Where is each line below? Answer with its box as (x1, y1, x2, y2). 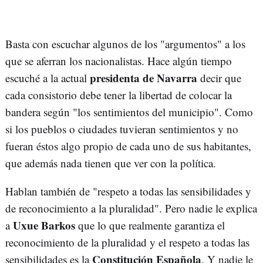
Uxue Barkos (10, 217, 75, 234)
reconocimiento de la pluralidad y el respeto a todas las (5, 235, 249, 250)
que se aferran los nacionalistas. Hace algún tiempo (5, 53, 232, 69)
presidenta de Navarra (90, 70, 197, 86)
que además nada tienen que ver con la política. (5, 156, 220, 171)
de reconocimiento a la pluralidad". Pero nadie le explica (5, 201, 257, 216)
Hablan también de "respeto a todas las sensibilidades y (5, 184, 251, 199)
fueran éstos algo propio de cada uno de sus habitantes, (5, 139, 251, 154)
